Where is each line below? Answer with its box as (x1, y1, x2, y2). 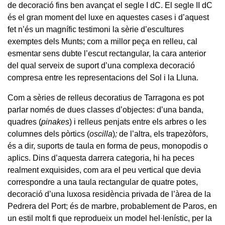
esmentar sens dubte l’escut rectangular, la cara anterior (8, 49, 206, 58)
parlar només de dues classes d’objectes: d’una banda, (8, 105, 203, 114)
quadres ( (8, 117, 41, 126)
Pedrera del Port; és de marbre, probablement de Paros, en (8, 201, 217, 210)
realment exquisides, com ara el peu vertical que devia (8, 165, 201, 174)
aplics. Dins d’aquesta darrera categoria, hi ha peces (8, 153, 194, 162)
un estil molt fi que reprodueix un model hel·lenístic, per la (8, 213, 212, 222)
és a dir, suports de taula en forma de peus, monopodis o (8, 141, 208, 150)
